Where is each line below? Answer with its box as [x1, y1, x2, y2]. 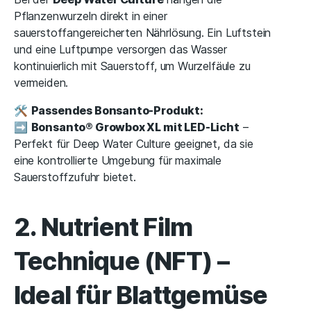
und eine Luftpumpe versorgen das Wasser [14, 42, 228, 57]
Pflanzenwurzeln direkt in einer [14, 9, 167, 24]
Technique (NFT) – [14, 246, 230, 277]
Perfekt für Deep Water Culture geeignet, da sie [14, 137, 253, 151]
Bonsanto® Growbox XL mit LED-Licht [31, 120, 239, 135]
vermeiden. [14, 76, 69, 90]
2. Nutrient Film [14, 212, 193, 243]
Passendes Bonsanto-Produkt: [31, 103, 203, 118]
